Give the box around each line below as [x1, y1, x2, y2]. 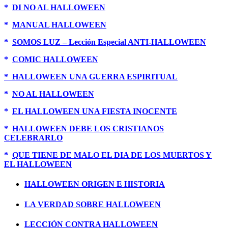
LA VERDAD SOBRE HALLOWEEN [24, 199, 161, 209]
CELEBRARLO [4, 133, 63, 142]
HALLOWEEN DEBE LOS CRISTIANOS [12, 124, 164, 133]
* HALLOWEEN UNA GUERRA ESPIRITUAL [4, 72, 178, 81]
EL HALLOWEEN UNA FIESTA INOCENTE [12, 107, 177, 116]
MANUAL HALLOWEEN [12, 20, 106, 30]
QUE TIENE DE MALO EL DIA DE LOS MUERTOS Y [12, 151, 212, 160]
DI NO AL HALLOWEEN [12, 3, 105, 12]
